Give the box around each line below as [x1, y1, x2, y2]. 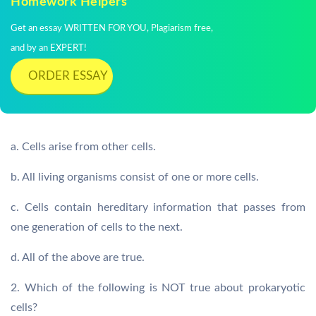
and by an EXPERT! [11, 44, 87, 53]
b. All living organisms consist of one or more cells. [11, 171, 259, 183]
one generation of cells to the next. [11, 221, 183, 233]
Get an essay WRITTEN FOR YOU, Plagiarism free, [11, 24, 213, 33]
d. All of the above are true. [11, 252, 145, 263]
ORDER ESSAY [28, 70, 108, 82]
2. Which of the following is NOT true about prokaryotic [11, 282, 305, 293]
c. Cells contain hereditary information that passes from [11, 202, 305, 213]
